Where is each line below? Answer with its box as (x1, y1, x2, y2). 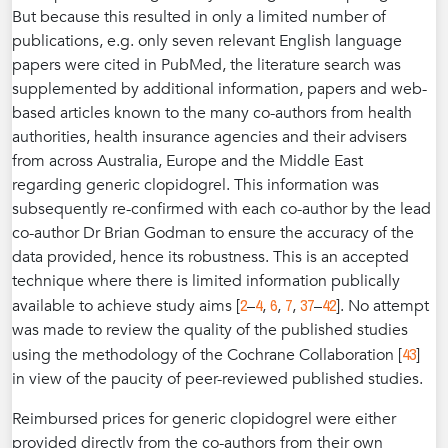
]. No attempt (336, 295, 429, 318)
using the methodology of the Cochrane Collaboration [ (12, 344, 402, 367)
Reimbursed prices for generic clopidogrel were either (12, 408, 396, 431)
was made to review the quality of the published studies (12, 319, 408, 342)
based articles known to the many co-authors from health (12, 102, 412, 125)
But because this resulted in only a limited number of (12, 6, 386, 29)
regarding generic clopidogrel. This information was (12, 174, 379, 197)
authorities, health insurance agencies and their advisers (12, 126, 407, 149)
